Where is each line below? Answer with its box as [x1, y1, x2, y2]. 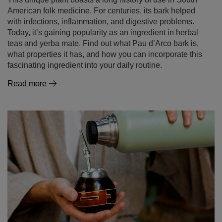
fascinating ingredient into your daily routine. [7, 29, 162, 38]
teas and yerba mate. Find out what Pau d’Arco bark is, [7, 7, 199, 16]
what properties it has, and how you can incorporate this [7, 18, 202, 27]
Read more [7, 48, 47, 56]
